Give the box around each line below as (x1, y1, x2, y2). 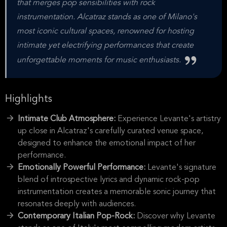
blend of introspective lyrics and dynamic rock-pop (18, 176, 200, 184)
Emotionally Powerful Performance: (18, 164, 147, 172)
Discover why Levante (137, 212, 215, 220)
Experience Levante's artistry (118, 115, 221, 123)
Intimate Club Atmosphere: (18, 115, 118, 123)
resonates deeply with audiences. (18, 200, 136, 208)
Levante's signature (147, 164, 216, 172)
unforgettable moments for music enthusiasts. (17, 56, 183, 64)
